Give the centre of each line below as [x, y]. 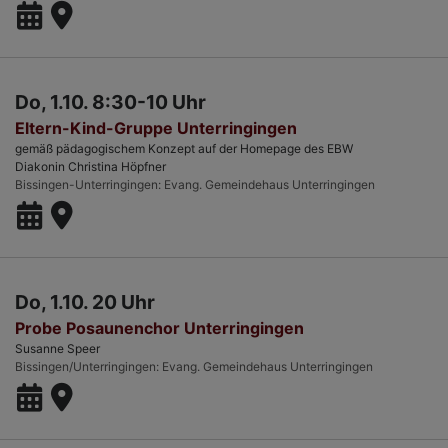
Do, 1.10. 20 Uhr [85, 302]
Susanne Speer [57, 349]
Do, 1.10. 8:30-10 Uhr [110, 102]
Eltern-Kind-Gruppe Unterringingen [156, 128]
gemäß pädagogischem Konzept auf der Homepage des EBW [184, 149]
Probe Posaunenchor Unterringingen [159, 328]
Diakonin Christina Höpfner [90, 167]
